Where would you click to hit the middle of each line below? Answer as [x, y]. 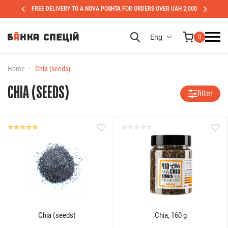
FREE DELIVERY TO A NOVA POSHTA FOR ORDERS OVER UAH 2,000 [114, 9]
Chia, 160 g [171, 215]
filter [205, 93]
